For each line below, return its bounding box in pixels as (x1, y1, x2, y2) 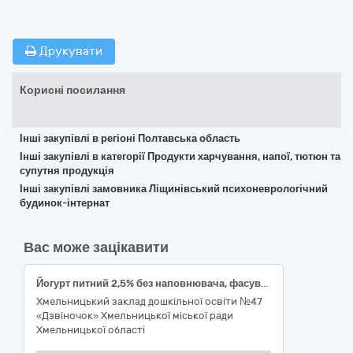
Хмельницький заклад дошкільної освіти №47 (36, 295, 262, 307)
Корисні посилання (20, 84, 125, 97)
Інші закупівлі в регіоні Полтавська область (20, 132, 240, 144)
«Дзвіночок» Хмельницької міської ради (36, 310, 233, 321)
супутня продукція (20, 165, 114, 176)
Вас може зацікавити (24, 239, 169, 256)
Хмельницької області (36, 324, 145, 336)
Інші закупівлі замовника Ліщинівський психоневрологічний (20, 183, 328, 195)
